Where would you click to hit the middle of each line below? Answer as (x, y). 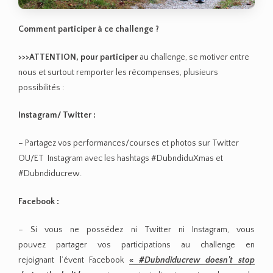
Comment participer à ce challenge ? (89, 29)
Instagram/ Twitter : (57, 115)
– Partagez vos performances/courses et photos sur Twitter (129, 144)
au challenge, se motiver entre (194, 57)
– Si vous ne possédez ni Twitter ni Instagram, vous (136, 229)
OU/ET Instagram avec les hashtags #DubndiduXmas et (121, 159)
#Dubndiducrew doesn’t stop (197, 260)
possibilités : (41, 87)
